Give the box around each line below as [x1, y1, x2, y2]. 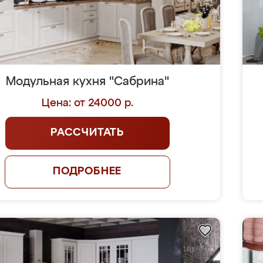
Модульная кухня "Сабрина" [5, 76, 169, 87]
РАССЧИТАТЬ [50, 127, 124, 138]
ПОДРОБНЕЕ [52, 166, 122, 177]
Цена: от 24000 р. [41, 98, 133, 109]
